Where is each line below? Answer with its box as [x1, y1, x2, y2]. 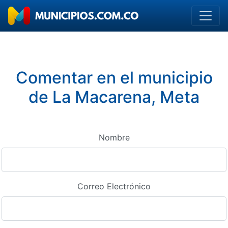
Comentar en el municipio [15, 68, 213, 88]
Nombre [98, 132, 130, 142]
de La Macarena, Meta [28, 87, 199, 107]
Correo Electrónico [77, 181, 151, 191]
